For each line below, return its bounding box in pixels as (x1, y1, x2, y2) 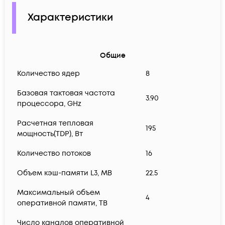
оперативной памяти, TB (17, 198, 107, 208)
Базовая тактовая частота (17, 88, 115, 98)
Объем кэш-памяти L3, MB (17, 168, 112, 178)
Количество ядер (17, 68, 80, 78)
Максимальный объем (17, 187, 100, 197)
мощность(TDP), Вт (17, 129, 83, 139)
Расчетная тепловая (17, 118, 93, 128)
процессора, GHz (17, 98, 81, 108)
